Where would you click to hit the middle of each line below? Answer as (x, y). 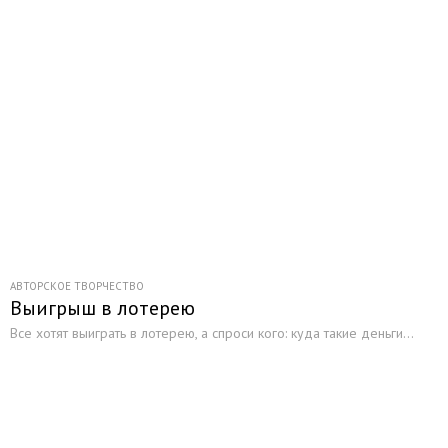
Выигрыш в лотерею (102, 308)
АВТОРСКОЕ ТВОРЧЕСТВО (77, 286)
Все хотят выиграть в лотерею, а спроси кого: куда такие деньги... (212, 333)
